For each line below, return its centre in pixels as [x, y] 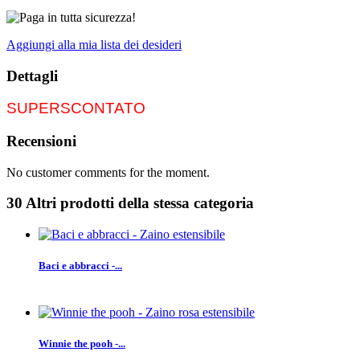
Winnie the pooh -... [82, 343]
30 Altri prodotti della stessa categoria [130, 203]
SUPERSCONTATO [76, 108]
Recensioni [41, 141]
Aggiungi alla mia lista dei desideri [94, 44]
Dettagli [32, 76]
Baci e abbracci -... [80, 266]
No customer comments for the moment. [108, 172]
